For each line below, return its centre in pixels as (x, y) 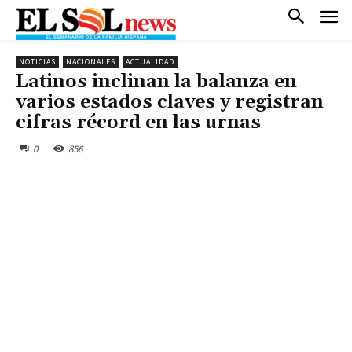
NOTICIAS (37, 61)
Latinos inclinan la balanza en (156, 81)
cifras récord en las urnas (138, 122)
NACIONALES (91, 61)
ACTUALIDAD (150, 61)
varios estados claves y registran (170, 102)
